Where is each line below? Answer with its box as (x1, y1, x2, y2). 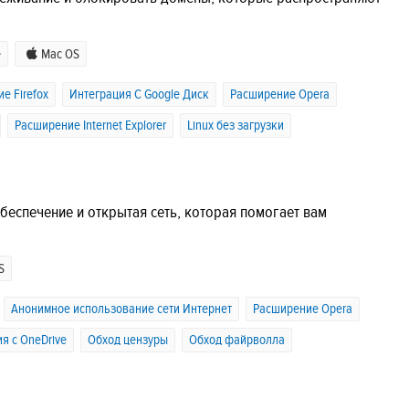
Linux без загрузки (187, 117, 284, 133)
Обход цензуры (88, 332, 168, 349)
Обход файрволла (189, 332, 285, 349)
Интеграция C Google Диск (69, 86, 209, 102)
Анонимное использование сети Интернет (11, 301, 232, 318)
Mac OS (41, 46, 79, 62)
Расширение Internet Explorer (15, 117, 166, 133)
